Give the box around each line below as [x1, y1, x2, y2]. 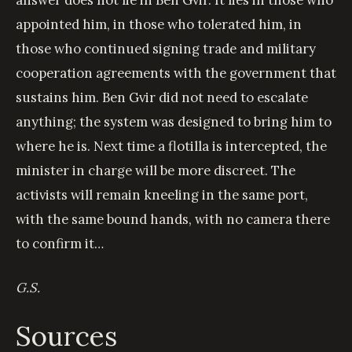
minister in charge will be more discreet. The [16, 161, 295, 179]
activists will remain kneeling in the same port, [16, 185, 308, 203]
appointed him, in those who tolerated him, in [16, 15, 302, 33]
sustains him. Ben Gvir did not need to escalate [16, 88, 308, 106]
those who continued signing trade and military [16, 39, 316, 57]
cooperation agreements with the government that [16, 64, 336, 82]
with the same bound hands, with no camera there [16, 210, 330, 228]
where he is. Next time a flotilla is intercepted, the [16, 137, 327, 155]
